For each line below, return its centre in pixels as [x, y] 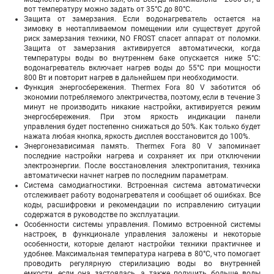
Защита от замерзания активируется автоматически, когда [142, 49]
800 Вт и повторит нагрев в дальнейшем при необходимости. [131, 78]
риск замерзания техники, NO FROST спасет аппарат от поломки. [142, 39]
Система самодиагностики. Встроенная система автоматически [142, 186]
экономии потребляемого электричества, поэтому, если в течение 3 [142, 98]
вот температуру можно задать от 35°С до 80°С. [108, 9]
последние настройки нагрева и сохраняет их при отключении [142, 156]
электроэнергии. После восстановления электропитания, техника [142, 166]
